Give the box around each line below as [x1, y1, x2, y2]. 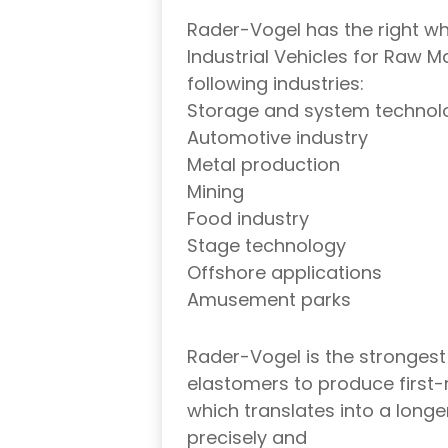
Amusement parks [187, 287, 351, 313]
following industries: [187, 71, 364, 97]
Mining [187, 179, 244, 205]
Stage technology [187, 233, 346, 259]
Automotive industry [187, 125, 368, 151]
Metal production [187, 152, 340, 178]
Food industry [187, 206, 309, 232]
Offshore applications [187, 260, 382, 286]
